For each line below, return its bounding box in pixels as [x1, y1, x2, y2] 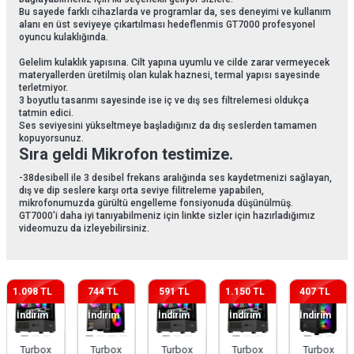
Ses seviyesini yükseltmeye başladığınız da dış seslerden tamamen [19, 120, 317, 132]
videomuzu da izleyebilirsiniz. [19, 223, 149, 235]
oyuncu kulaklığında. [19, 32, 108, 43]
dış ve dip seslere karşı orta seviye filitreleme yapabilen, [19, 185, 264, 197]
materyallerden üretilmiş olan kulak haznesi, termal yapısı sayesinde [19, 70, 320, 81]
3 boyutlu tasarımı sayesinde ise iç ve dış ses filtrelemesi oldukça [19, 95, 309, 107]
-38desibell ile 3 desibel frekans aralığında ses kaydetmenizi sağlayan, [19, 172, 332, 184]
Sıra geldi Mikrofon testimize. [19, 145, 237, 164]
